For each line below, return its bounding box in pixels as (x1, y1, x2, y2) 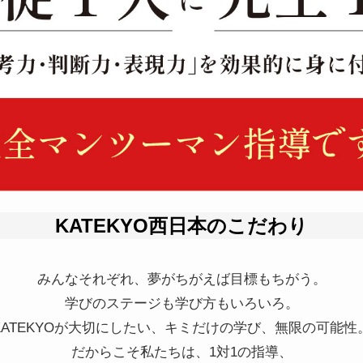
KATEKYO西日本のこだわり (55, 214, 308, 237)
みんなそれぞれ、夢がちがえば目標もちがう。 (36, 271, 327, 288)
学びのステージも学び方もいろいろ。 (64, 296, 299, 312)
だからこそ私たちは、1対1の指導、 (70, 344, 293, 361)
